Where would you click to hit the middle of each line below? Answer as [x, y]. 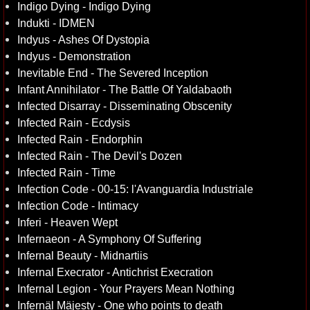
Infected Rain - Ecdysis [74, 122]
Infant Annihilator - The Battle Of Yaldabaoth [125, 89]
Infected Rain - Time [66, 172]
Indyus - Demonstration [74, 56]
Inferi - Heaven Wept [67, 222]
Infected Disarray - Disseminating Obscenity [125, 106]
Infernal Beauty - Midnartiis [83, 255]
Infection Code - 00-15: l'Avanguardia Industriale [135, 189]
